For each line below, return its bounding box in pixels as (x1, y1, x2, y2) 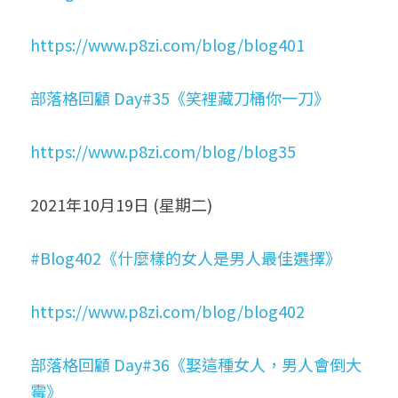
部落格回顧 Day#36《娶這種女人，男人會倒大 (30, 353, 362, 376)
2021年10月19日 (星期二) (30, 193, 212, 216)
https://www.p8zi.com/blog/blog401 (30, 33, 305, 56)
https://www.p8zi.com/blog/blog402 (30, 299, 305, 322)
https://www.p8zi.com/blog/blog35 (30, 139, 296, 163)
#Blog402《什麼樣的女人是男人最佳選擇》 (30, 246, 341, 269)
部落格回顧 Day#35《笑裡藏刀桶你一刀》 (30, 86, 330, 109)
